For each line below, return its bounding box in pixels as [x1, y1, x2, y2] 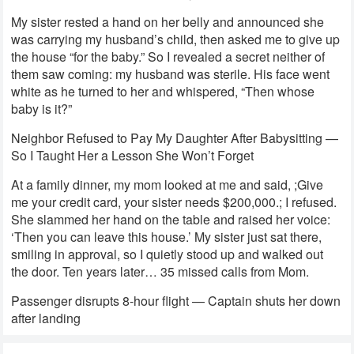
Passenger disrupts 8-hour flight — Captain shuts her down [11, 292, 341, 311]
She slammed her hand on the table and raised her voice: [11, 210, 331, 229]
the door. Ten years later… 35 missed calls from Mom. [11, 262, 310, 281]
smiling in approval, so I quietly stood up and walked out [11, 245, 324, 264]
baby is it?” [11, 100, 73, 119]
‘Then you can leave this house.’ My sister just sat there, [11, 228, 322, 247]
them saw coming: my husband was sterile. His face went [11, 65, 330, 84]
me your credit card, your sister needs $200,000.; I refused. [11, 193, 337, 212]
